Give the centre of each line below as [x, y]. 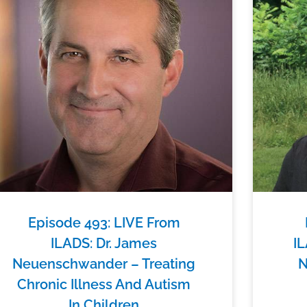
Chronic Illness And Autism [104, 284]
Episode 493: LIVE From [104, 222]
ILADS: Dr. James [104, 243]
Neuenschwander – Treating [104, 263]
